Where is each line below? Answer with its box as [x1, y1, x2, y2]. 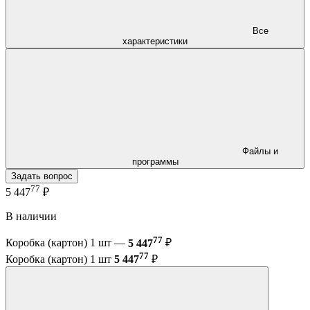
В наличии [6, 210, 57, 223]
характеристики [122, 35, 188, 46]
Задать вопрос [11, 170, 73, 181]
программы [131, 156, 179, 167]
